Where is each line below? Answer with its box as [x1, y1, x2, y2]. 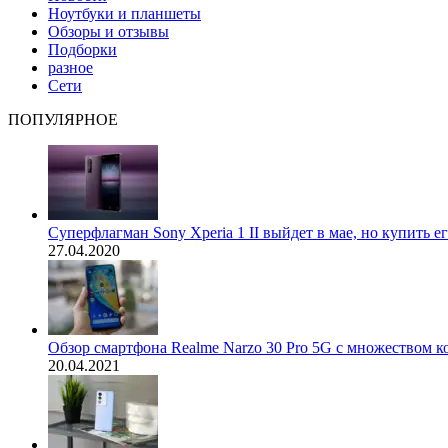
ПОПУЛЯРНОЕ [8, 110, 118, 128]
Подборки [48, 40, 117, 58]
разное [48, 58, 93, 76]
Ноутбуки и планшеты [48, 4, 201, 22]
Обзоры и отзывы [48, 22, 169, 40]
